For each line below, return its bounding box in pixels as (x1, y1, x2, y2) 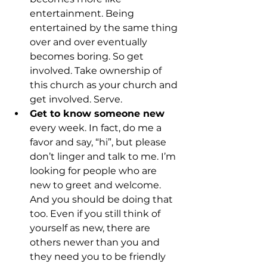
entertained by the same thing (30, 21, 180, 33)
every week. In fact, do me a (30, 122, 164, 133)
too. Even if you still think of (30, 207, 163, 219)
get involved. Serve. (30, 93, 122, 105)
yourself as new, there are (30, 222, 153, 234)
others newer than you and (30, 236, 162, 248)
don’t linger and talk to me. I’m (30, 150, 178, 162)
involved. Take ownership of (30, 64, 164, 76)
